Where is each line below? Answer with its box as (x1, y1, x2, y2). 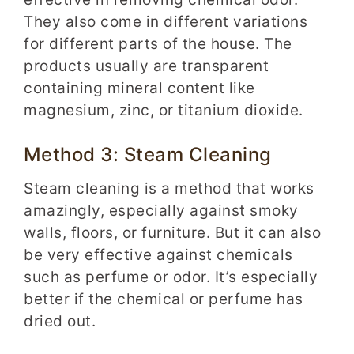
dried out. (24, 311, 96, 330)
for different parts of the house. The (24, 34, 292, 53)
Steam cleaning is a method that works (24, 179, 314, 198)
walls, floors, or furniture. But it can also (24, 223, 321, 242)
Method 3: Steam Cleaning (24, 143, 272, 167)
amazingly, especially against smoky (24, 201, 299, 220)
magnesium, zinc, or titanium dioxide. (24, 100, 303, 119)
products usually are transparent (24, 56, 269, 75)
